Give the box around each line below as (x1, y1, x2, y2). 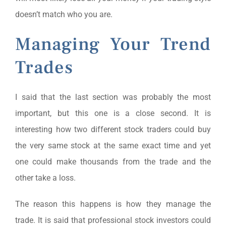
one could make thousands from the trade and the (15, 156, 211, 166)
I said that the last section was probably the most (15, 92, 211, 102)
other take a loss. (15, 173, 76, 183)
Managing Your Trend (15, 32, 211, 56)
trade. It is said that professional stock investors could (15, 215, 211, 225)
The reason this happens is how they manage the (15, 199, 211, 209)
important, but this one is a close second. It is (15, 108, 211, 118)
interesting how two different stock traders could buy (15, 124, 211, 134)
